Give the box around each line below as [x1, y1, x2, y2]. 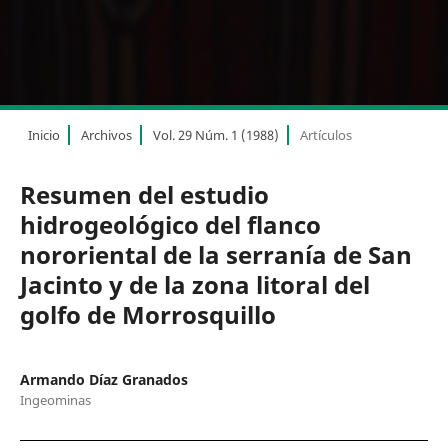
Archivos [80, 126, 132, 145]
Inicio [27, 126, 60, 145]
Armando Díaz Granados [19, 370, 188, 390]
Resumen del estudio [19, 178, 269, 212]
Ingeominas [19, 391, 91, 410]
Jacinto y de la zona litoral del [19, 268, 370, 302]
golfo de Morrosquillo [19, 298, 276, 332]
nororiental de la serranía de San [19, 238, 412, 272]
